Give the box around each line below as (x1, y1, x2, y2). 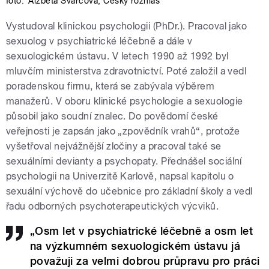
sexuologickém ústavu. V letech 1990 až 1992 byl (6, 50, 229, 62)
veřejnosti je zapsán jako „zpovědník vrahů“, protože (6, 125, 240, 138)
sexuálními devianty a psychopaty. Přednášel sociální (6, 156, 242, 168)
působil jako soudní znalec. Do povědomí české (6, 110, 219, 122)
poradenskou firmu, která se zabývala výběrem (6, 80, 215, 92)
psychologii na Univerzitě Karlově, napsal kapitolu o (6, 171, 234, 183)
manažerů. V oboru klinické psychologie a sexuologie (6, 95, 243, 107)
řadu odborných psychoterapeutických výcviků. (6, 201, 219, 213)
